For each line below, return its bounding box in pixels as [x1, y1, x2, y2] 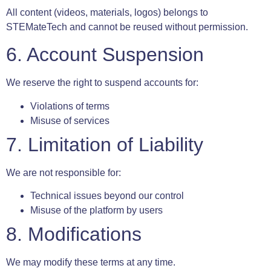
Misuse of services [30, 115, 109, 126]
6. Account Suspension [6, 44, 204, 66]
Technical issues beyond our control [30, 191, 184, 201]
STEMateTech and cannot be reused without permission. [6, 21, 248, 32]
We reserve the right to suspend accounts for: [6, 77, 198, 88]
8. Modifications [6, 223, 142, 246]
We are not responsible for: [6, 167, 121, 178]
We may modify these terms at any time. [6, 257, 175, 268]
